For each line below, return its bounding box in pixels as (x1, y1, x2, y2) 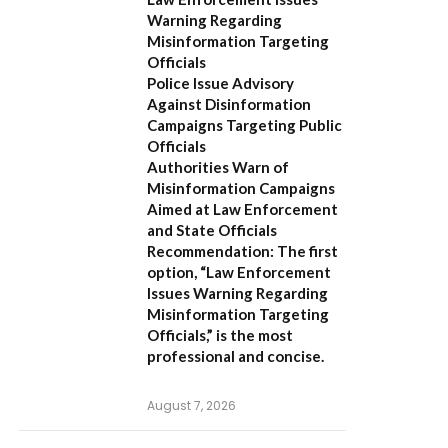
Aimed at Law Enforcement (147, 200, 338, 218)
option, (147, 263, 200, 281)
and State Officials (147, 221, 277, 239)
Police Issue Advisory (147, 74, 294, 92)
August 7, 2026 (147, 397, 236, 414)
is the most (213, 326, 293, 344)
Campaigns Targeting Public (147, 116, 342, 134)
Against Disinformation (147, 95, 311, 113)
